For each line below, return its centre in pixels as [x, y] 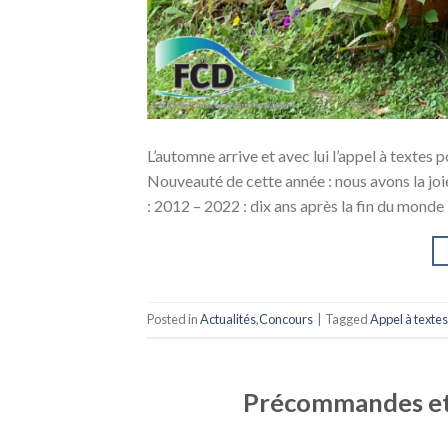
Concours [286, 319]
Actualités [228, 319]
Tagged [347, 319]
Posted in [173, 319]
